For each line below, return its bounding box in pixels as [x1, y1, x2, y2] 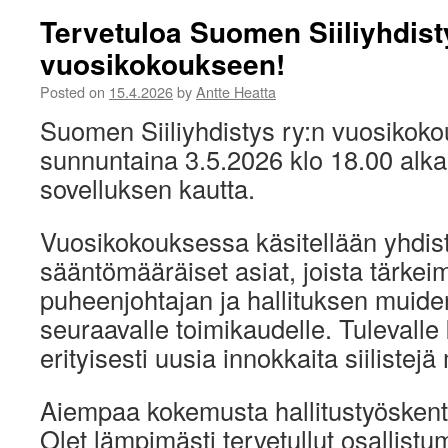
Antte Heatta [196, 81, 276, 103]
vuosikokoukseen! [40, 43, 285, 85]
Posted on [40, 81, 105, 103]
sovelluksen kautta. [40, 170, 255, 207]
